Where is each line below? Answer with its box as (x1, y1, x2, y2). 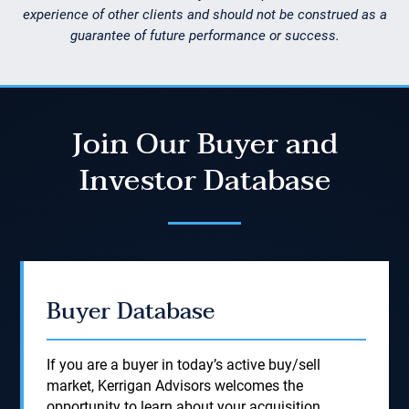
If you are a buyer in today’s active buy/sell (47, 356, 321, 373)
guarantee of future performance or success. (69, 27, 340, 44)
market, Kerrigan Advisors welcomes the (47, 377, 304, 394)
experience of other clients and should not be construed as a (22, 6, 387, 23)
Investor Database (79, 155, 330, 205)
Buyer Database (47, 292, 215, 330)
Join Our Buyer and (71, 119, 338, 169)
